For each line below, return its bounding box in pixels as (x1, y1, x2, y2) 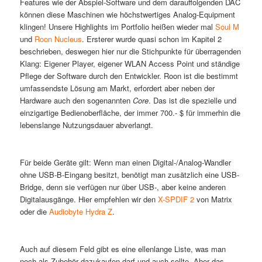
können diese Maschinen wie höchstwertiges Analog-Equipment (19, 8, 235, 20)
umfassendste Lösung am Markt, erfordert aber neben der (19, 82, 215, 94)
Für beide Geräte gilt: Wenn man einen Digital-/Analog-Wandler (19, 156, 231, 168)
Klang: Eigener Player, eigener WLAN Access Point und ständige (19, 57, 240, 69)
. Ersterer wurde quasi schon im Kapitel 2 (81, 33, 222, 44)
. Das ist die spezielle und (148, 94, 236, 106)
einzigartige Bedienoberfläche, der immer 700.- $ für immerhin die (19, 106, 240, 118)
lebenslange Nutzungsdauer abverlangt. (19, 119, 153, 130)
